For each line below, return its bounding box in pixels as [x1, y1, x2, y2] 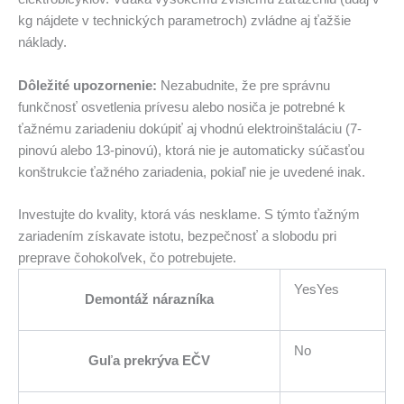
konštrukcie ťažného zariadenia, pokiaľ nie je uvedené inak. [18, 164, 365, 179]
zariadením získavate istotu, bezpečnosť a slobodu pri [18, 228, 336, 243]
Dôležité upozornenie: [18, 78, 157, 93]
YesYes [293, 281, 339, 297]
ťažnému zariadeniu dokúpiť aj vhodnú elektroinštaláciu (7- [18, 121, 362, 136]
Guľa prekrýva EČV [88, 353, 210, 368]
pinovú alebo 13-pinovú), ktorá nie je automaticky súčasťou [18, 142, 364, 158]
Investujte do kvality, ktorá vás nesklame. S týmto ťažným [18, 207, 360, 222]
